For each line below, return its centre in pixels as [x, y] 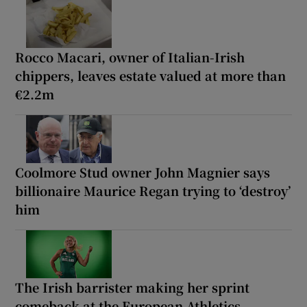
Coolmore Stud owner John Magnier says [143, 172]
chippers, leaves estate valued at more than [151, 75]
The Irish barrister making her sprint [133, 287]
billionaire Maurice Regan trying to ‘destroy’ [153, 190]
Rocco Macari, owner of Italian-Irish [130, 57]
